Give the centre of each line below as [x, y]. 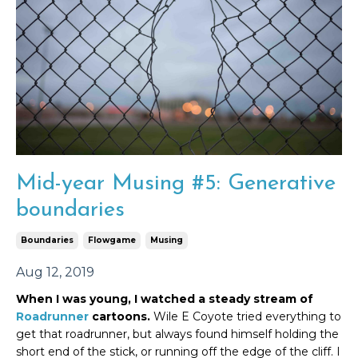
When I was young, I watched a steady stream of [165, 299]
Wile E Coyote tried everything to [246, 317]
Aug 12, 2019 [55, 272]
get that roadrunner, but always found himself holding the [177, 334]
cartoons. [119, 317]
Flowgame [112, 241]
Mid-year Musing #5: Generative [176, 184]
